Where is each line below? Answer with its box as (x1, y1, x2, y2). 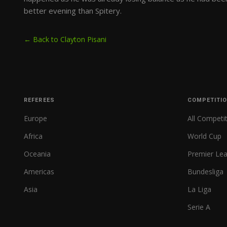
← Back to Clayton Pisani (24, 34, 106, 44)
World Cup (187, 131, 221, 141)
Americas (24, 167, 54, 176)
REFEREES (24, 97, 55, 103)
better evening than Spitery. (24, 6, 122, 16)
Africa (24, 131, 43, 141)
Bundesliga (187, 167, 223, 176)
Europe (24, 113, 47, 123)
